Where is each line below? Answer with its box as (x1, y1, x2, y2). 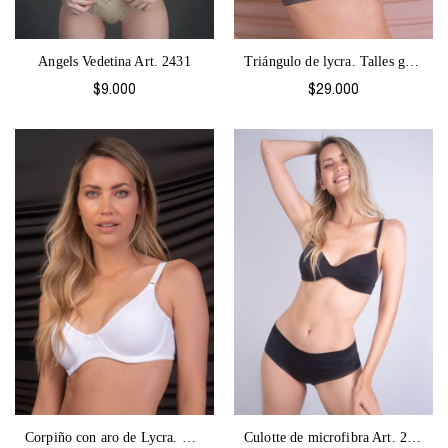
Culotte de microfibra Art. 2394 (406, 430, 421, 446)
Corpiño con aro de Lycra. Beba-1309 (181, 430, 196, 446)
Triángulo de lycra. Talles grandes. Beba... (404, 54, 419, 70)
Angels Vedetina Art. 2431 (38, 54, 191, 70)
